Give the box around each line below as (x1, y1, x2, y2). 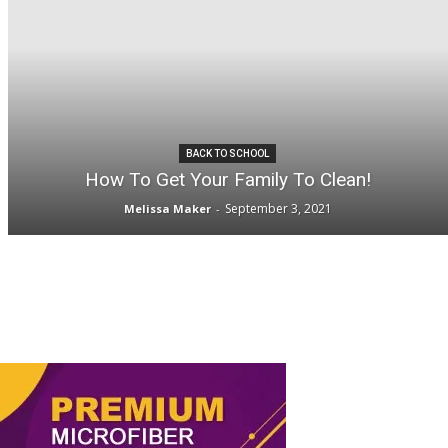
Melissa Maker (123, 200, 211, 216)
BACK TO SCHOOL (186, 147, 270, 159)
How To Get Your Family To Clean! (84, 167, 371, 191)
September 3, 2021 (224, 199, 332, 217)
